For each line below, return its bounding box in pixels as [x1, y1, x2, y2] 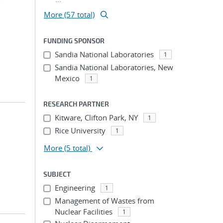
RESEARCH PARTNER [43, 100, 109, 108]
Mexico [54, 73, 80, 83]
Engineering [54, 183, 95, 193]
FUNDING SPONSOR [43, 36, 105, 45]
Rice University [54, 125, 106, 135]
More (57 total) [44, 9, 95, 19]
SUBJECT [43, 170, 71, 178]
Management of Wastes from [54, 196, 154, 206]
